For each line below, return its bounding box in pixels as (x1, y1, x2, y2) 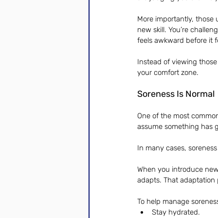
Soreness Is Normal (137, 89, 215, 99)
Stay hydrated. (152, 208, 200, 217)
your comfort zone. (137, 68, 199, 77)
